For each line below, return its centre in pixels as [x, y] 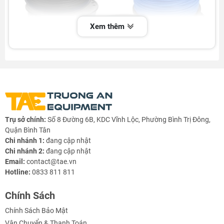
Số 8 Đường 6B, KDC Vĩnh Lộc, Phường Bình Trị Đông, [129, 120]
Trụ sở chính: [26, 120]
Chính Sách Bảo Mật [36, 211]
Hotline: [18, 172]
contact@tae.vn [51, 162]
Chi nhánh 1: [25, 141]
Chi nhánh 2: [25, 151]
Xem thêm [108, 26]
